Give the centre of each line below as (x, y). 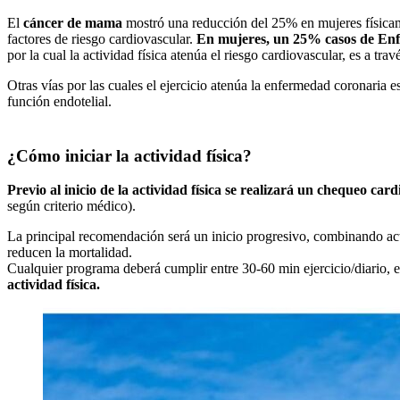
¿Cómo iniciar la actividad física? (129, 155)
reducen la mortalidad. (70, 253)
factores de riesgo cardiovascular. (102, 38)
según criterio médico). (71, 206)
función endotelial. (59, 101)
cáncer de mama (75, 22)
